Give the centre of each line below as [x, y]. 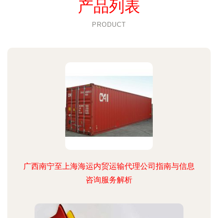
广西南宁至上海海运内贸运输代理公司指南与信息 [109, 166]
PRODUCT [109, 25]
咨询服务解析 [109, 180]
